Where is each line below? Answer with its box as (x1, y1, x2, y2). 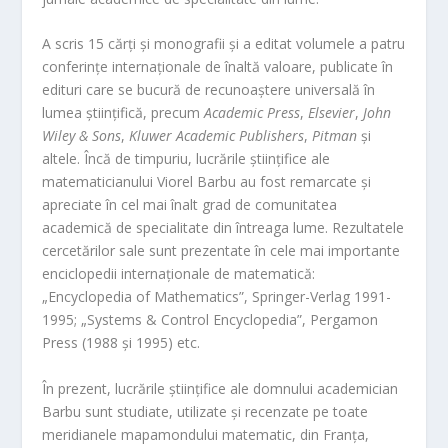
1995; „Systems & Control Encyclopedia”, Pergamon (42, 310, 379, 330)
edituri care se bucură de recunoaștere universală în (42, 80, 376, 100)
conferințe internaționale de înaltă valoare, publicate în (42, 57, 394, 77)
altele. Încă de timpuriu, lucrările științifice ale (42, 149, 331, 169)
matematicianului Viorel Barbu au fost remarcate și (42, 172, 372, 192)
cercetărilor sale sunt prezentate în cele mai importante (42, 241, 401, 261)
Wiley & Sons (42, 126, 122, 146)
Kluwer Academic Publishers (129, 126, 305, 146)
